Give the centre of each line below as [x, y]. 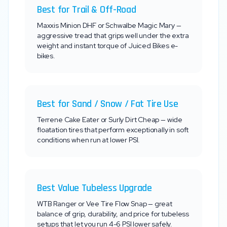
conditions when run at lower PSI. [89, 140]
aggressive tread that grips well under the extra [113, 35]
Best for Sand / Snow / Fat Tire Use [108, 104]
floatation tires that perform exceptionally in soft [113, 130]
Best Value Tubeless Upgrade [94, 188]
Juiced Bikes [148, 46]
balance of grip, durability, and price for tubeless [113, 214]
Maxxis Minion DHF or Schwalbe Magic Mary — [109, 25]
